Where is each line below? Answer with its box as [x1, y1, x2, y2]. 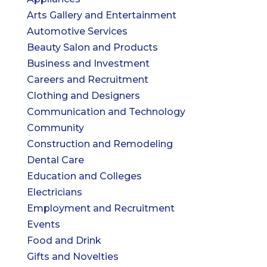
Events [26, 218, 60, 230]
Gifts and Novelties [26, 250, 119, 262]
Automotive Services [26, 25, 128, 37]
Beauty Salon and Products [26, 41, 158, 53]
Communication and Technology [26, 105, 185, 117]
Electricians [26, 186, 82, 198]
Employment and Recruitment [26, 202, 175, 214]
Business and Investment [26, 57, 150, 69]
